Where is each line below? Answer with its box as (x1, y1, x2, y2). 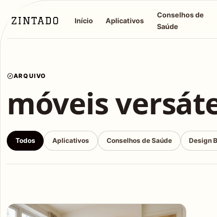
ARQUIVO (13, 72, 46, 79)
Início (75, 16, 93, 25)
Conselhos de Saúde (106, 137, 172, 145)
